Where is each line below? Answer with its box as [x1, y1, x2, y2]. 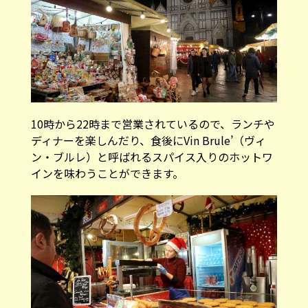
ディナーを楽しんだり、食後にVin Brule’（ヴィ [30, 132, 266, 149]
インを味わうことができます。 [30, 165, 184, 182]
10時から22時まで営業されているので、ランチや [30, 115, 275, 133]
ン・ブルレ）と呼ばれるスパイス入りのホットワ [30, 148, 273, 166]
